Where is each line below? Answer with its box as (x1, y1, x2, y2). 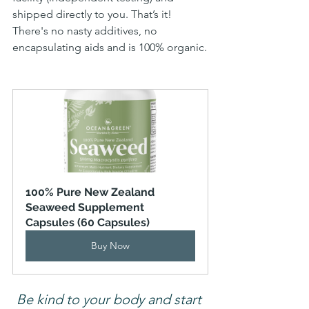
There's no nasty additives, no (12, 24, 160, 38)
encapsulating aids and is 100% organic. (12, 41, 207, 54)
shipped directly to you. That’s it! (12, 8, 175, 21)
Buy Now (91, 239, 130, 252)
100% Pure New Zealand (26, 186, 157, 199)
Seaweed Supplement (26, 201, 147, 215)
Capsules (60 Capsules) (26, 216, 150, 230)
